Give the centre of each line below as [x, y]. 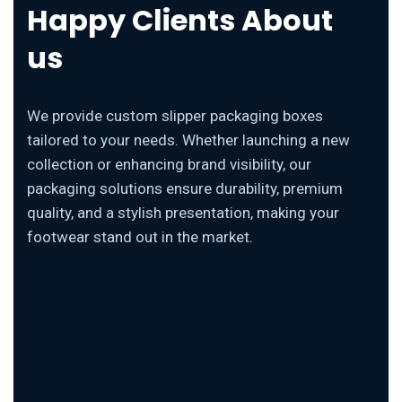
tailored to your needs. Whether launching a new [188, 140]
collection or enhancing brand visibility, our [169, 164]
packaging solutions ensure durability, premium [185, 188]
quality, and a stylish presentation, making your [183, 212]
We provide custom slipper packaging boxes [175, 115]
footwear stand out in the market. [140, 236]
